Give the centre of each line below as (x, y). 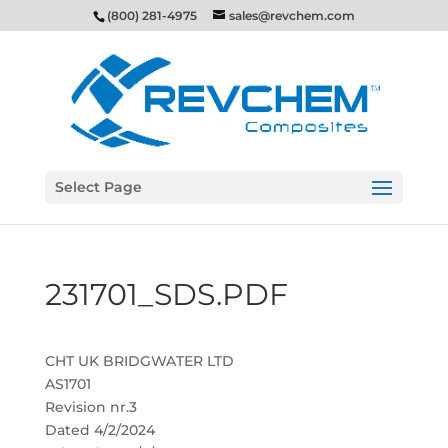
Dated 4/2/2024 (99, 430)
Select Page (98, 187)
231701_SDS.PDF (166, 294)
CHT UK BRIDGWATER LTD (139, 361)
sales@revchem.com (291, 15)
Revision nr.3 (90, 407)
